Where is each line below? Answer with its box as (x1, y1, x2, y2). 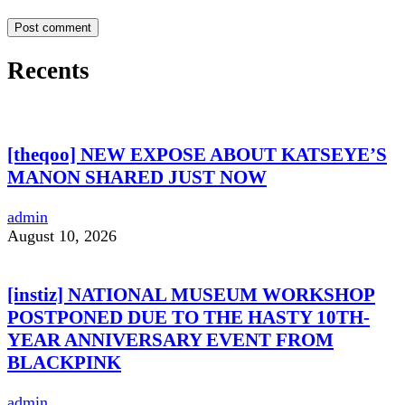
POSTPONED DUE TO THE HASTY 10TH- (7, 306, 370, 328)
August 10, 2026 (7, 226, 117, 245)
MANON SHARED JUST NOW (7, 165, 267, 188)
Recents (7, 57, 89, 85)
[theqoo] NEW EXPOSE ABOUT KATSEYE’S (7, 143, 387, 165)
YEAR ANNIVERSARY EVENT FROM (7, 328, 334, 351)
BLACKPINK (7, 351, 121, 373)
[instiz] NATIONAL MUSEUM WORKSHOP (7, 283, 375, 306)
